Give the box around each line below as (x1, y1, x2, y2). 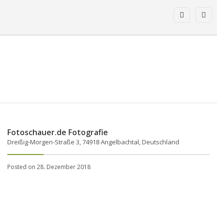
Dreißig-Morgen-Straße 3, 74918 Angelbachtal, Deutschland (7, 137, 179, 146)
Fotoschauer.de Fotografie (7, 126, 108, 138)
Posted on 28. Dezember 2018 (7, 162, 91, 171)
